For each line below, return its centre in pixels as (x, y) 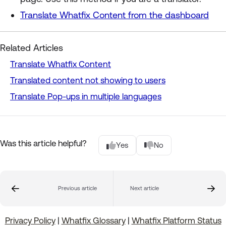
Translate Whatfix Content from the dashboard (115, 15)
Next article (144, 188)
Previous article (77, 188)
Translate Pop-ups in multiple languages (86, 96)
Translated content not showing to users (88, 80)
